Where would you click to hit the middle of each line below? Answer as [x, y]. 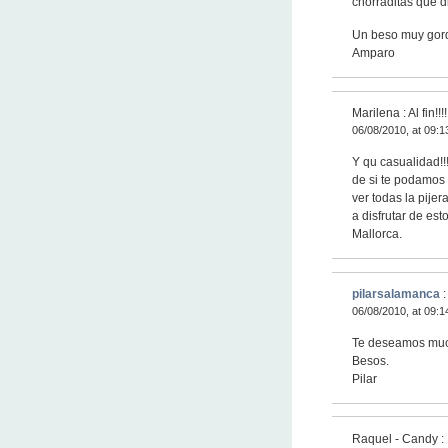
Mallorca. [377, 234]
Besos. [370, 361]
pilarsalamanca [396, 294]
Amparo [373, 53]
